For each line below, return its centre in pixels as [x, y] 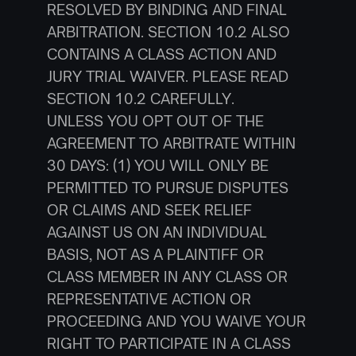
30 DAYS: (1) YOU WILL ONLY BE [157, 165]
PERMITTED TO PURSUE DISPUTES [167, 188]
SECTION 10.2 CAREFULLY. [140, 99]
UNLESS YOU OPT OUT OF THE [155, 121]
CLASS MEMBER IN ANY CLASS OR [167, 277]
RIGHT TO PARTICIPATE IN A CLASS [168, 343]
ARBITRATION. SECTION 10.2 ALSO [168, 32]
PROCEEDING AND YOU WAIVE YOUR [176, 321]
